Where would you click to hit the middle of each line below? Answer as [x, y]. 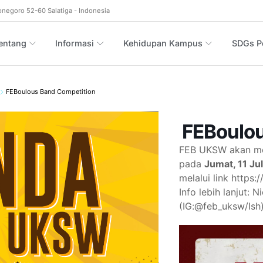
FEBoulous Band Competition [50, 92]
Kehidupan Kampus [163, 43]
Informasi [75, 43]
